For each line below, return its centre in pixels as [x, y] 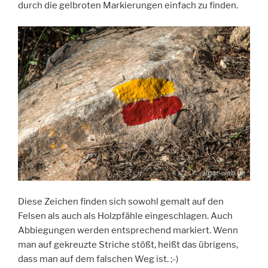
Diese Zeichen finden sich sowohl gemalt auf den [121, 201]
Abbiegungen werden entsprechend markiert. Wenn [128, 230]
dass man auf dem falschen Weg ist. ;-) [98, 259]
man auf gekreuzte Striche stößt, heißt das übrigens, [128, 244]
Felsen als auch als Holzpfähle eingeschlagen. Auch [125, 216]
